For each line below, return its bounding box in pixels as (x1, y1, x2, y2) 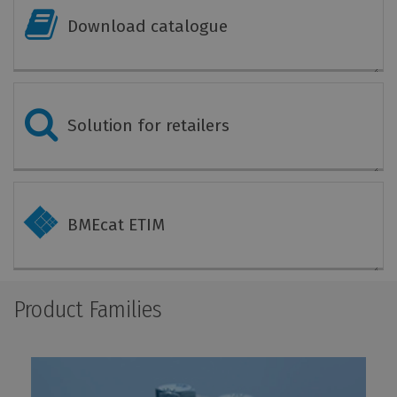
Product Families (13, 295, 162, 323)
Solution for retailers (67, 114, 230, 136)
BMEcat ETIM (67, 214, 165, 235)
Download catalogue (67, 15, 228, 36)
